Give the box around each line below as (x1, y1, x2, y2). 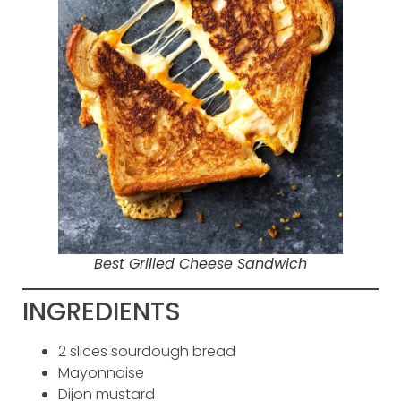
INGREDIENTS (22, 294, 181, 329)
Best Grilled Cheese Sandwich (94, 252, 307, 274)
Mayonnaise (58, 362, 144, 383)
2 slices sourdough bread (58, 340, 235, 362)
